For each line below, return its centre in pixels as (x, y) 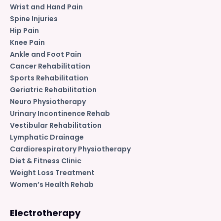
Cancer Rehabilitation (50, 66)
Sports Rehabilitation (49, 78)
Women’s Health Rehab (52, 184)
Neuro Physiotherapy (48, 101)
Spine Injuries (34, 18)
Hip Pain (24, 30)
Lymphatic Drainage (47, 137)
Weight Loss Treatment (52, 172)
